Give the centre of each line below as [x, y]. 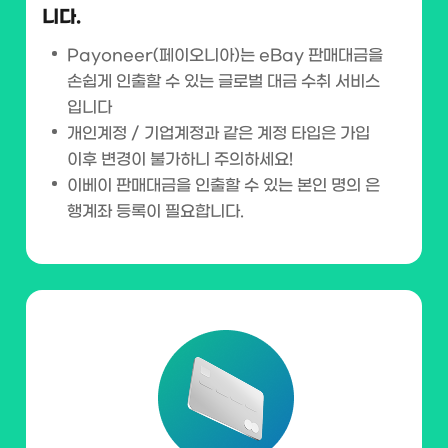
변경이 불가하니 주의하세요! [195, 159]
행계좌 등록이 [114, 211]
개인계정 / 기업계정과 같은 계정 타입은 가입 [218, 133]
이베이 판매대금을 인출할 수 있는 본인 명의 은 [223, 185]
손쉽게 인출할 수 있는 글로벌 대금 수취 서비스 [223, 81]
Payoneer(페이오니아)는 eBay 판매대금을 [225, 55]
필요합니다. [202, 211]
